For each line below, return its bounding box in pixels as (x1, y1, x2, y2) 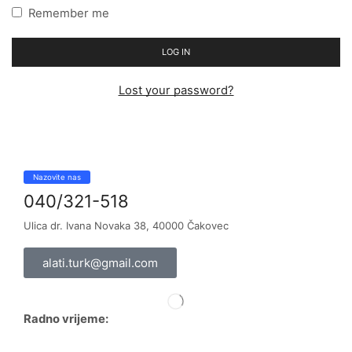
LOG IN (162, 46, 190, 58)
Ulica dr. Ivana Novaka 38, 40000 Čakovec (24, 218, 229, 232)
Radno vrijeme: (24, 311, 108, 326)
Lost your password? (118, 82, 234, 97)
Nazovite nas (33, 172, 81, 181)
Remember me (28, 5, 109, 20)
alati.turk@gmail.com (42, 255, 158, 270)
